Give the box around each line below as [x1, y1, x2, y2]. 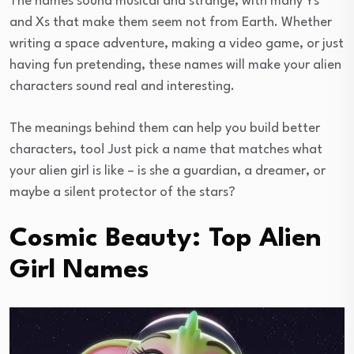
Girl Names [9, 257, 149, 284]
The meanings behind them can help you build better [9, 121, 320, 135]
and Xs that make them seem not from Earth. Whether [9, 15, 332, 29]
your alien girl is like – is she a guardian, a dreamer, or [9, 164, 326, 178]
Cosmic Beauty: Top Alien [9, 225, 322, 252]
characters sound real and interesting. [9, 79, 235, 93]
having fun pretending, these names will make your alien [9, 58, 341, 72]
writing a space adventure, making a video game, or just [9, 36, 344, 51]
